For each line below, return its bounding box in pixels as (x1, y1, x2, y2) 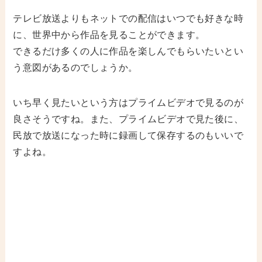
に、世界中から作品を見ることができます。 (13, 30, 205, 40)
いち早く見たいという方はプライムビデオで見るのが (13, 98, 244, 108)
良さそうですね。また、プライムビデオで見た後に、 (13, 114, 244, 125)
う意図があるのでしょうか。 (13, 63, 138, 73)
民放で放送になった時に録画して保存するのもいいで (13, 130, 244, 141)
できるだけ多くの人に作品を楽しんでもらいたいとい (13, 46, 244, 57)
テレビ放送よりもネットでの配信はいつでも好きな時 (13, 13, 244, 24)
